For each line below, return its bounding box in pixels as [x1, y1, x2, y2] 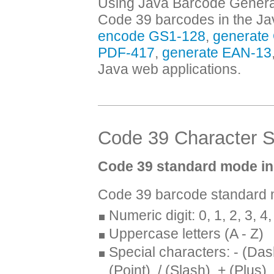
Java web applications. [98, 61, 241, 77]
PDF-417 [98, 44, 155, 61]
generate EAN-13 [162, 44, 272, 61]
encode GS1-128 [98, 28, 206, 44]
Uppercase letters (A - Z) [109, 225, 264, 242]
